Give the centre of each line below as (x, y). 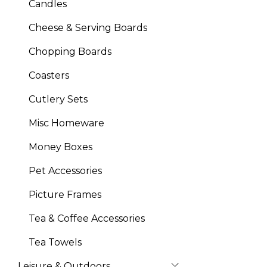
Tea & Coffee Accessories (87, 218)
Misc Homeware (66, 123)
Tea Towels (55, 242)
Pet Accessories (65, 171)
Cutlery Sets (58, 99)
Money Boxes (60, 147)
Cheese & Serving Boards (88, 28)
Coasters (49, 75)
